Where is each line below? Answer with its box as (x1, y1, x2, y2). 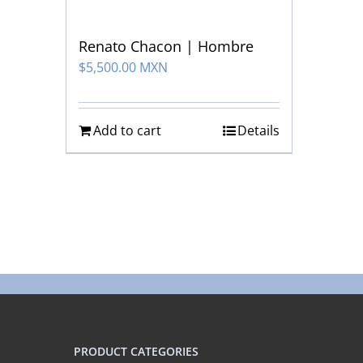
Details (237, 122, 280, 140)
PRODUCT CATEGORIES (73, 343, 199, 359)
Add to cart (92, 122, 161, 140)
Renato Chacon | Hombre (78, 36, 254, 57)
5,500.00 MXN (85, 58, 168, 77)
